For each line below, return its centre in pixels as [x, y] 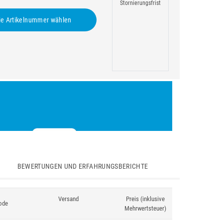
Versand [68, 199]
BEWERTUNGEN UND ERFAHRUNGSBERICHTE [83, 166]
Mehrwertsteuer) [145, 208]
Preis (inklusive [145, 199]
